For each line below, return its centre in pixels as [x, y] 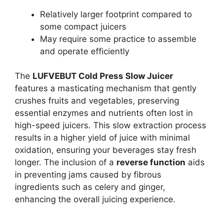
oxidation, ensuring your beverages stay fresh [106, 150]
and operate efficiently [85, 51]
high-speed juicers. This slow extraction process [110, 126]
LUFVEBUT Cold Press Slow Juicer [103, 76]
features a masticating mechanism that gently [106, 89]
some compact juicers [83, 26]
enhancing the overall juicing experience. [95, 200]
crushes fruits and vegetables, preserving [97, 101]
